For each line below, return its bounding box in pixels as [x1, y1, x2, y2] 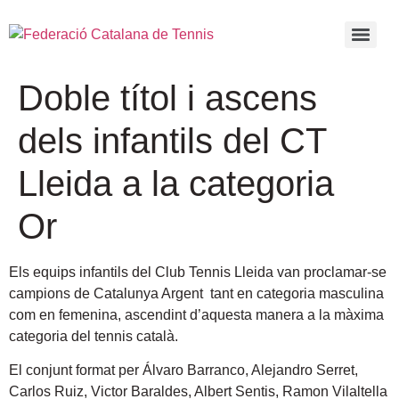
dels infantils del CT [18, 121, 326, 160]
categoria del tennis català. [9, 329, 178, 344]
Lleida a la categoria [18, 164, 334, 203]
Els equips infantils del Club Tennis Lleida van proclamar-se [9, 265, 387, 280]
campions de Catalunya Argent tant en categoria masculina [9, 286, 384, 301]
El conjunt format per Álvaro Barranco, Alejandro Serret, [9, 362, 358, 379]
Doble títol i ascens [18, 78, 317, 118]
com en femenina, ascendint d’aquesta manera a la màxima [9, 307, 384, 322]
